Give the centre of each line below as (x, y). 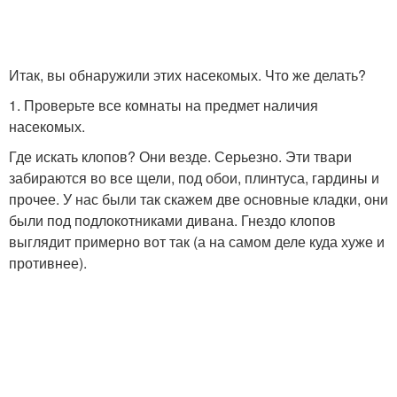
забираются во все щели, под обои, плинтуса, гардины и (194, 178)
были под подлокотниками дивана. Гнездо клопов (172, 221)
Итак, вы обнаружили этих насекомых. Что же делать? (187, 75)
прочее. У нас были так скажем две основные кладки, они (198, 199)
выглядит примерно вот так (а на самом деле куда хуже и (197, 242)
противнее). (48, 263)
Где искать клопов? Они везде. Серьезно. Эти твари (180, 157)
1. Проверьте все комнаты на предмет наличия (163, 105)
